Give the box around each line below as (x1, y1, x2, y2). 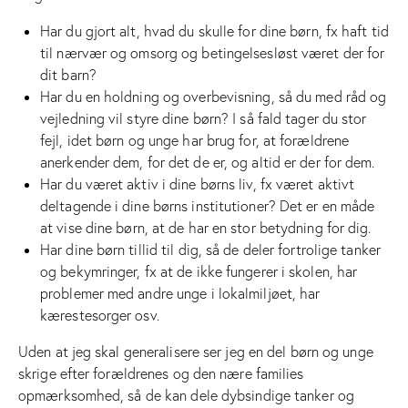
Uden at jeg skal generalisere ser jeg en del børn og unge (18, 342, 373, 361)
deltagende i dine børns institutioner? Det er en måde (40, 196, 375, 215)
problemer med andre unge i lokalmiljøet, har (40, 283, 321, 302)
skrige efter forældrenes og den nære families (18, 363, 304, 382)
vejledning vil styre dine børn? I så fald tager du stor (40, 108, 367, 127)
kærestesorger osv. (40, 305, 159, 324)
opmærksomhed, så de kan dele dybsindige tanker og (18, 385, 354, 404)
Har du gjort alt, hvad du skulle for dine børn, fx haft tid (40, 21, 389, 40)
